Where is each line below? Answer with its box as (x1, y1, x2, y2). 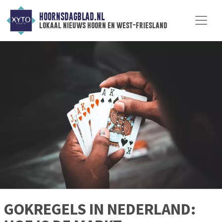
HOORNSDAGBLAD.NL (39, 11, 105, 22)
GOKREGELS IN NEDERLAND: (4, 199, 196, 220)
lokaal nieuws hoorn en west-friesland (39, 20, 167, 30)
